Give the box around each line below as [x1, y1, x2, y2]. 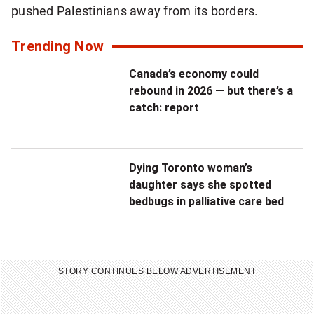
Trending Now [11, 38, 104, 55]
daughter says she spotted [129, 178, 271, 192]
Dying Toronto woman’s [129, 161, 252, 175]
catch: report [129, 101, 199, 114]
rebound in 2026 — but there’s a [129, 84, 293, 97]
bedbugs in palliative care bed [129, 195, 284, 209]
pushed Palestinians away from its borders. [11, 4, 259, 18]
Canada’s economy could [129, 67, 259, 81]
